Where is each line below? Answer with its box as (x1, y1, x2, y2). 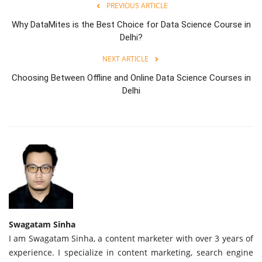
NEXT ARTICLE (102, 53, 149, 64)
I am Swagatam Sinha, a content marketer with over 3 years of (9, 232, 253, 244)
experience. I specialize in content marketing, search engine (9, 246, 253, 258)
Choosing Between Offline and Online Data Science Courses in (11, 72, 251, 83)
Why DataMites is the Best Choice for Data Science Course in (11, 19, 251, 30)
